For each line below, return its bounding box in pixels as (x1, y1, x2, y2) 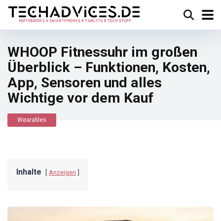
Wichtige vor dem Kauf (7, 90, 153, 106)
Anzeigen (49, 169, 76, 176)
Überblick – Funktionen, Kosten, (7, 59, 210, 75)
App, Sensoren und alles (7, 74, 162, 91)
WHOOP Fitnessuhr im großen (7, 44, 197, 60)
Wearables (17, 116, 46, 123)
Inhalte (16, 167, 41, 177)
